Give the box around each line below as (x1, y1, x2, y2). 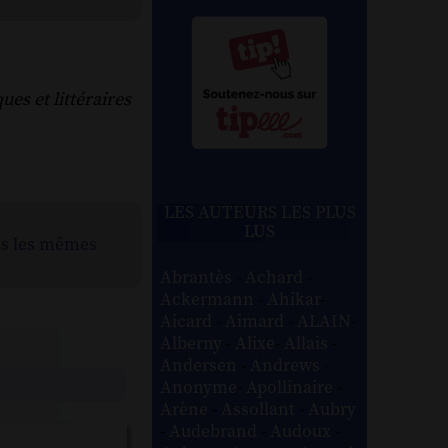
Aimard (225, 310, 289, 333)
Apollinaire (246, 376, 338, 399)
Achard (245, 266, 308, 289)
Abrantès (160, 266, 237, 289)
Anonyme (160, 376, 238, 399)
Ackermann (160, 288, 259, 311)
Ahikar (267, 288, 321, 311)
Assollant (221, 398, 300, 421)
